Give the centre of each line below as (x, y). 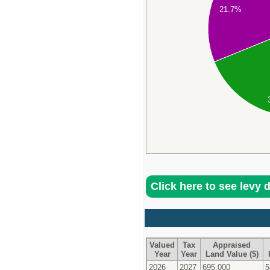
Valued (162, 245)
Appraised (232, 245)
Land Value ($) (232, 254)
